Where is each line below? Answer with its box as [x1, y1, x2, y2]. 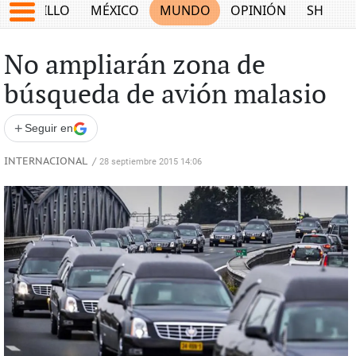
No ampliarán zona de [3, 50, 265, 82]
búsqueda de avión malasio [3, 79, 327, 111]
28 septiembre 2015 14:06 [99, 157, 202, 167]
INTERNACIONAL [3, 156, 87, 168]
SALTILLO [14, 2, 71, 20]
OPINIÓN [230, 2, 287, 20]
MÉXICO [90, 2, 139, 20]
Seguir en [24, 122, 73, 134]
